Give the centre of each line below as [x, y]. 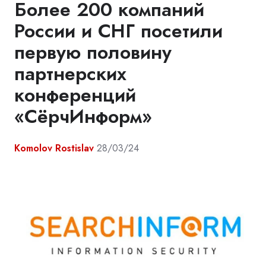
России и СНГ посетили [118, 31]
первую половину [93, 53]
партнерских [70, 74]
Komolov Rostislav [54, 148]
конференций [75, 95]
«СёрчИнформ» [83, 117]
